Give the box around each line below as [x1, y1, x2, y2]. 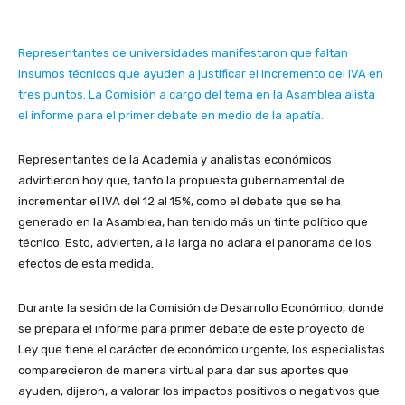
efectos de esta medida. [18, 256, 159, 270]
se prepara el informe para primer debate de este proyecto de [18, 321, 365, 335]
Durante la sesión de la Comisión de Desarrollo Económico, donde [18, 300, 384, 315]
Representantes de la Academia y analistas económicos [18, 152, 332, 166]
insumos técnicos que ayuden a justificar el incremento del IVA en [18, 66, 383, 80]
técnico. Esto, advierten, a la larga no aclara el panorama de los [18, 235, 372, 250]
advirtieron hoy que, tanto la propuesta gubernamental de [18, 173, 344, 187]
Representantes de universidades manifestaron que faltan [18, 45, 348, 60]
